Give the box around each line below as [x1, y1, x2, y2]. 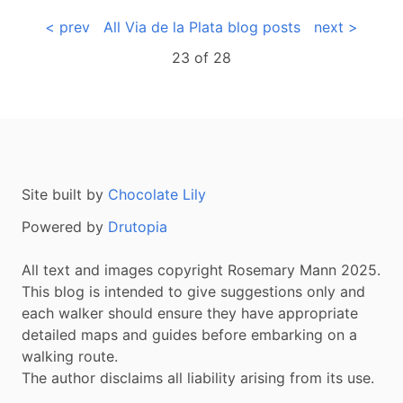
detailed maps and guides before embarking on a [22, 325, 357, 344]
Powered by [22, 217, 108, 236]
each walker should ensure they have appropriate [22, 303, 358, 322]
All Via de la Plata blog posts [103, 18, 300, 37]
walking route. [22, 346, 118, 365]
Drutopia [108, 217, 167, 236]
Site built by [22, 184, 108, 203]
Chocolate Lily [108, 184, 206, 203]
